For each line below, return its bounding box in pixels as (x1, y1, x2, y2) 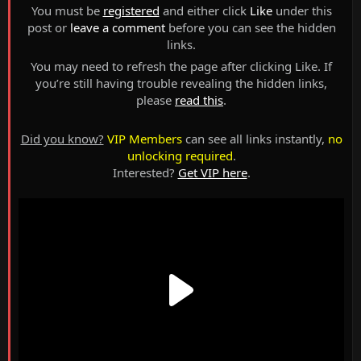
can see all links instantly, (181, 131, 328, 147)
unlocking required (127, 147, 233, 164)
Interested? (112, 164, 178, 181)
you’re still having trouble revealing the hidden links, (35, 75, 327, 92)
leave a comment (69, 19, 165, 36)
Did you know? (20, 131, 104, 147)
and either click (159, 2, 250, 19)
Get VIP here (177, 164, 247, 181)
